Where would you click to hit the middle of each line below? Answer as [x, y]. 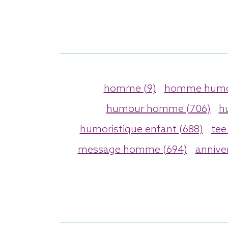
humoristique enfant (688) [141, 130]
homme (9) [130, 89]
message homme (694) [132, 150]
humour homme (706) [158, 109]
